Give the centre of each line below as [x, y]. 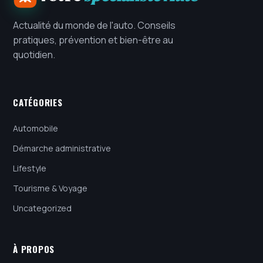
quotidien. [34, 54]
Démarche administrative [62, 148]
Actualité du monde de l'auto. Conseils [94, 25]
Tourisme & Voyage [50, 188]
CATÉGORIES [38, 102]
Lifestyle [30, 168]
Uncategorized [42, 208]
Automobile [36, 128]
